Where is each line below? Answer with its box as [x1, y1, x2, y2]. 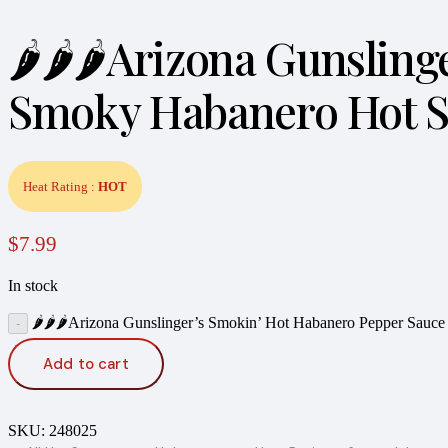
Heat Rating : [23, 178, 98, 194]
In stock [8, 277, 58, 295]
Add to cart [43, 353, 129, 374]
